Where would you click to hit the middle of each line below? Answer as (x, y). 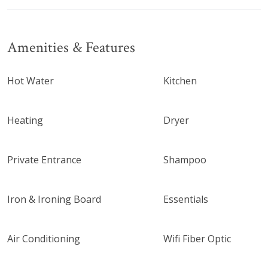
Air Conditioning (44, 238)
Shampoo (185, 159)
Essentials (186, 199)
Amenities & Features (71, 47)
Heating (25, 120)
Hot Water (31, 80)
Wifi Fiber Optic (197, 238)
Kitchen (180, 80)
